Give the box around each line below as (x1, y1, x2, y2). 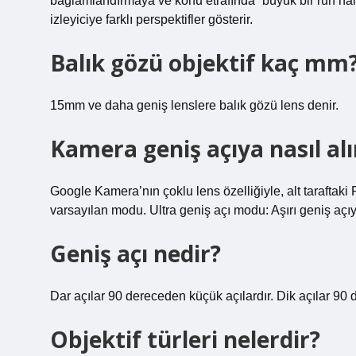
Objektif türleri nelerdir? (50, 324, 320, 354)
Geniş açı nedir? (50, 238, 221, 269)
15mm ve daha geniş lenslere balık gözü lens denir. (50, 99, 339, 112)
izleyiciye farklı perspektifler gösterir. (50, 13, 253, 26)
